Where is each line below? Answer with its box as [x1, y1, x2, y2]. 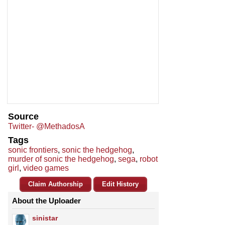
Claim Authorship [28, 180, 83, 188]
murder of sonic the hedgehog [8, 155, 114, 164]
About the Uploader [12, 196, 81, 205]
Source [8, 111, 39, 122]
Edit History [102, 180, 139, 188]
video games [23, 164, 69, 173]
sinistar [32, 214, 58, 222]
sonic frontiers [8, 146, 58, 155]
